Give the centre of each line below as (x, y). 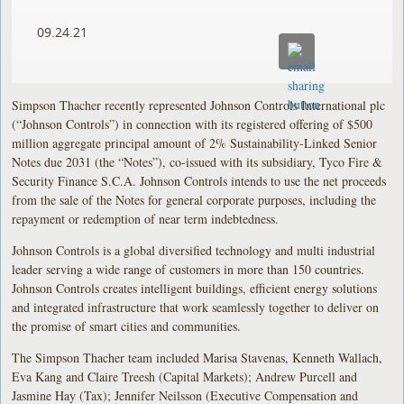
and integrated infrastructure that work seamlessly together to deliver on (196, 307)
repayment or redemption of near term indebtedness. (146, 218)
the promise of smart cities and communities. (127, 326)
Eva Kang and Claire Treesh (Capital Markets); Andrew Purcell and (185, 376)
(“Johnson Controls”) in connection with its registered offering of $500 (193, 124)
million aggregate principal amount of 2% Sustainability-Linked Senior (195, 142)
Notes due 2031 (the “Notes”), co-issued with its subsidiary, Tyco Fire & (197, 161)
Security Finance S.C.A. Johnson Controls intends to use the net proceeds (199, 180)
